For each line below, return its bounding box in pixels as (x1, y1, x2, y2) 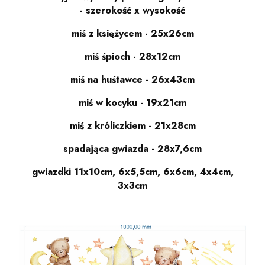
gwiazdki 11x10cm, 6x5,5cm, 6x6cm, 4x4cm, (31, 164, 234, 179)
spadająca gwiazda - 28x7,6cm (63, 141, 202, 156)
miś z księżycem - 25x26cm (71, 26, 194, 40)
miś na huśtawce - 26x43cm (70, 72, 195, 86)
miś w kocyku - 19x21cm (79, 95, 186, 109)
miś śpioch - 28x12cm (85, 49, 180, 63)
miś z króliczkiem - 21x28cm (69, 118, 196, 132)
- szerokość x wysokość (80, 3, 185, 17)
